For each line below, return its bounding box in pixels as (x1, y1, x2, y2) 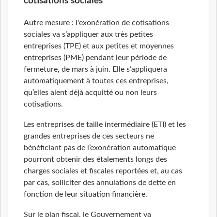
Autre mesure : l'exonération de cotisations (24, 18, 169, 27)
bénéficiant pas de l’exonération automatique (24, 143, 176, 152)
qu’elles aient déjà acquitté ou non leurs (24, 88, 157, 96)
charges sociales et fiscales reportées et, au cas (24, 167, 182, 175)
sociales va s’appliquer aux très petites (24, 30, 153, 38)
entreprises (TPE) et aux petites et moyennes (24, 42, 174, 50)
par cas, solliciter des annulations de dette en (24, 178, 176, 186)
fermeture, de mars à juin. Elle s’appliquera (24, 65, 167, 73)
